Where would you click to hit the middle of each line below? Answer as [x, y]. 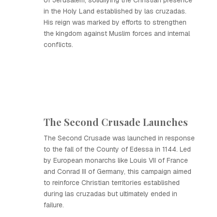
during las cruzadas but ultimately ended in [110, 194]
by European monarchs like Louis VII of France [116, 160]
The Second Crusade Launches [116, 122]
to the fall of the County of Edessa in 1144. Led [117, 149]
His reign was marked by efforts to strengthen [115, 22]
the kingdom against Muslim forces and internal [117, 33]
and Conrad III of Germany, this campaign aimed [117, 171]
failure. [54, 205]
